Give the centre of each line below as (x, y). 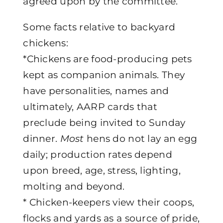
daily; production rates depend (98, 154)
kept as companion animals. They (104, 75)
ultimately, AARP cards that (90, 107)
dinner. (42, 138)
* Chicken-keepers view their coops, (109, 202)
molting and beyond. (74, 186)
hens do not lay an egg (141, 138)
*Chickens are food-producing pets (108, 59)
